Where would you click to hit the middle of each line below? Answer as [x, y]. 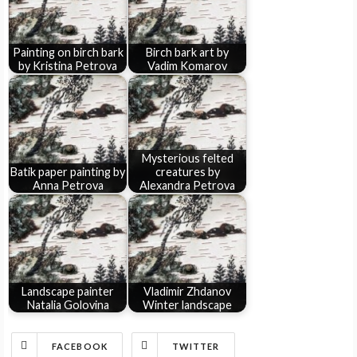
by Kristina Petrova [68, 65]
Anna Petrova [68, 185]
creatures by [187, 171]
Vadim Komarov [187, 65]
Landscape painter [68, 291]
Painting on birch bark [68, 52]
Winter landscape [187, 304]
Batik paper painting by [68, 171]
